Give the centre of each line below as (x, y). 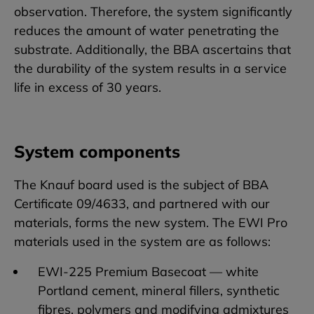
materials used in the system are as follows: (142, 242)
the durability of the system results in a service (150, 69)
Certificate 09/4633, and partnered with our (142, 204)
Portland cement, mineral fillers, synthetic (159, 291)
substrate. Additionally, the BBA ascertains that (152, 50)
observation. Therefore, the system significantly (153, 12)
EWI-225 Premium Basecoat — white (148, 272)
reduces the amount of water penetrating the (146, 31)
